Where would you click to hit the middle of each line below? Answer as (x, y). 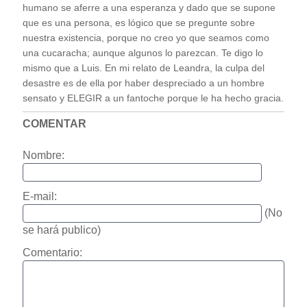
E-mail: (39, 197)
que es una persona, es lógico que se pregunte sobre (138, 23)
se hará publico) (61, 230)
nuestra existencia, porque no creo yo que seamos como (146, 38)
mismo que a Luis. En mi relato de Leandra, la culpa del (143, 68)
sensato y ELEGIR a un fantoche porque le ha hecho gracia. (153, 98)
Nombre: (43, 156)
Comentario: (52, 253)
